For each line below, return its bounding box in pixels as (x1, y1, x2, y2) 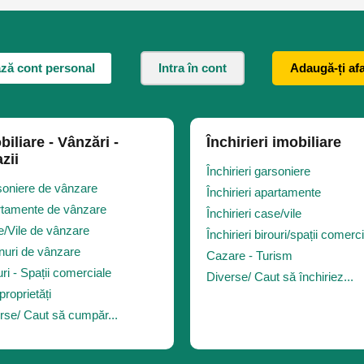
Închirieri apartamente (206, 185, 321, 199)
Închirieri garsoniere (206, 164, 310, 178)
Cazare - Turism (206, 249, 292, 262)
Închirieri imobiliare (206, 134, 341, 150)
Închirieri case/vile (206, 206, 301, 220)
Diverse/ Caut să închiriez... (206, 270, 353, 284)
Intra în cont (158, 61, 227, 75)
